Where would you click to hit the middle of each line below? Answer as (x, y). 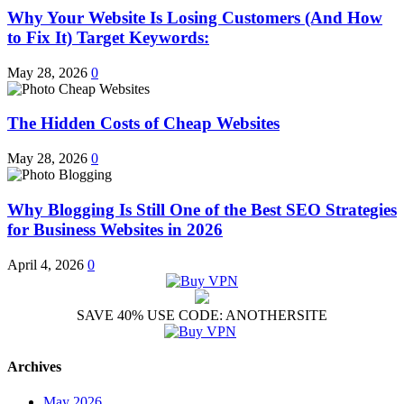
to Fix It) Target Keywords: (108, 37)
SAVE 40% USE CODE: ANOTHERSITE (202, 315)
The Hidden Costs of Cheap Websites (143, 124)
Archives (34, 366)
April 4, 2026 (46, 264)
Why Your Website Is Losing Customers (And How (195, 17)
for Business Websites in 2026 (115, 229)
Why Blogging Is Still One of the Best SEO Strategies (202, 209)
